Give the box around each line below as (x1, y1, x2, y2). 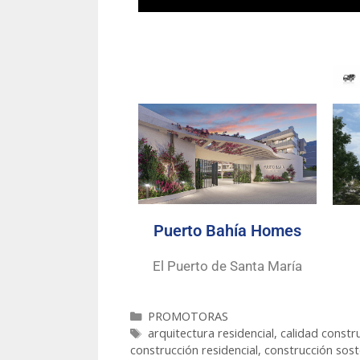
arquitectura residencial (147, 325, 274, 342)
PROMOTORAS (147, 309, 228, 325)
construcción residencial (130, 342, 258, 358)
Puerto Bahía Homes (153, 221, 301, 241)
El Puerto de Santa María (152, 258, 302, 275)
